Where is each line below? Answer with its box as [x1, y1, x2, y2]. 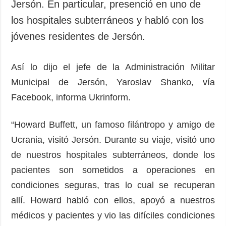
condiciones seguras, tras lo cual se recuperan [11, 180, 215, 190]
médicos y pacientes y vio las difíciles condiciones [11, 210, 215, 220]
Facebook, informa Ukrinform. [11, 92, 131, 102]
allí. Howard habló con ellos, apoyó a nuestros [11, 195, 215, 205]
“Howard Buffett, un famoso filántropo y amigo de [11, 119, 215, 130]
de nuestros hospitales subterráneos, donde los [11, 149, 215, 160]
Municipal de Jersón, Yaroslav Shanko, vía [11, 77, 215, 87]
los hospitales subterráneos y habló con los [11, 14, 204, 26]
